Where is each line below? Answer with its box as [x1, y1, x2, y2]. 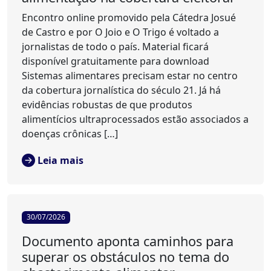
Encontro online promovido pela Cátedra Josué [22, 11, 236, 25]
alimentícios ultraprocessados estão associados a [22, 113, 249, 126]
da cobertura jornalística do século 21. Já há [22, 83, 221, 97]
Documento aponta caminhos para [22, 232, 233, 250]
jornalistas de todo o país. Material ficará [22, 40, 209, 54]
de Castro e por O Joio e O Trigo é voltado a [22, 25, 219, 39]
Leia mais [38, 154, 83, 168]
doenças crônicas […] [22, 127, 118, 141]
